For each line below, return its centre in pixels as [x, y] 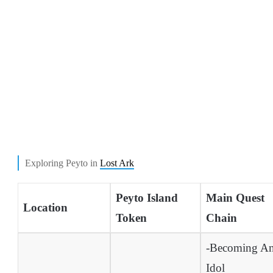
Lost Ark [117, 163]
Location [45, 208]
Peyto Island [147, 198]
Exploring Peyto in [62, 163]
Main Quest [235, 198]
